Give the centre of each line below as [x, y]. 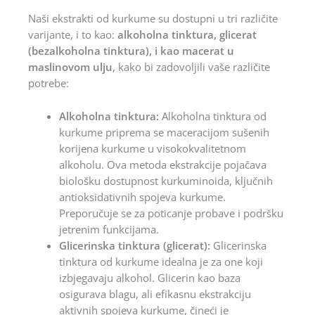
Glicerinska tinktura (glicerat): [134, 245]
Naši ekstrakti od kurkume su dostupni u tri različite [153, 19]
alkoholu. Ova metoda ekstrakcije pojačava [162, 164]
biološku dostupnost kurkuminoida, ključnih [166, 180]
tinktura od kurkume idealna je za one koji [161, 261]
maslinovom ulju [70, 67]
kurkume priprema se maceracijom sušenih [164, 132]
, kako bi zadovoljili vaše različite [191, 67]
